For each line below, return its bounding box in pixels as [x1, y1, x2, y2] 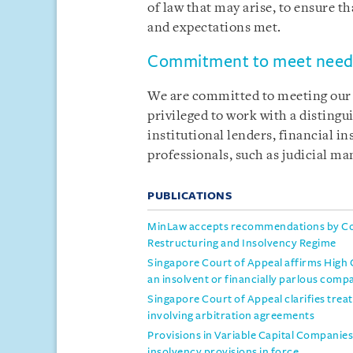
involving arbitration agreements [147, 310, 314, 321]
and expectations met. [147, 21, 281, 35]
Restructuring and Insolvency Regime [147, 237, 336, 249]
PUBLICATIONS [147, 190, 232, 202]
